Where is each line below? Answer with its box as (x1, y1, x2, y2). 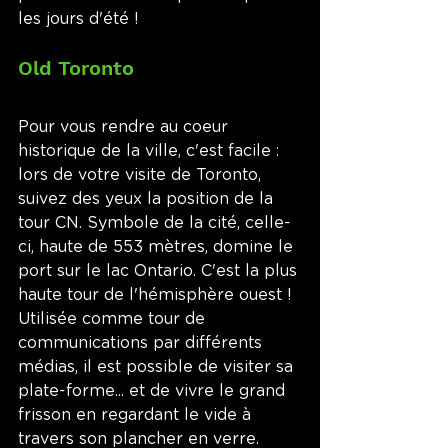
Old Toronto (18, 55, 134, 80)
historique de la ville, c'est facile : (18, 142, 284, 159)
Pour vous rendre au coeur (18, 118, 233, 135)
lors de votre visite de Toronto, (18, 166, 266, 183)
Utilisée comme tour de (18, 310, 210, 327)
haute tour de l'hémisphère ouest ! (18, 286, 297, 303)
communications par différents (18, 334, 267, 351)
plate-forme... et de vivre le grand (18, 382, 290, 399)
